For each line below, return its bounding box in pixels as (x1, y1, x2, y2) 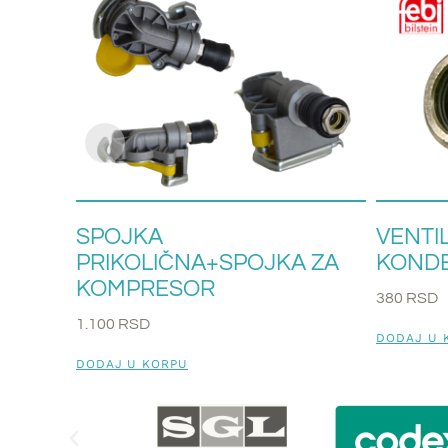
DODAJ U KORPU (75, 356, 188, 371)
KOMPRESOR (75, 276, 215, 301)
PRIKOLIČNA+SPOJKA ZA (75, 250, 339, 275)
